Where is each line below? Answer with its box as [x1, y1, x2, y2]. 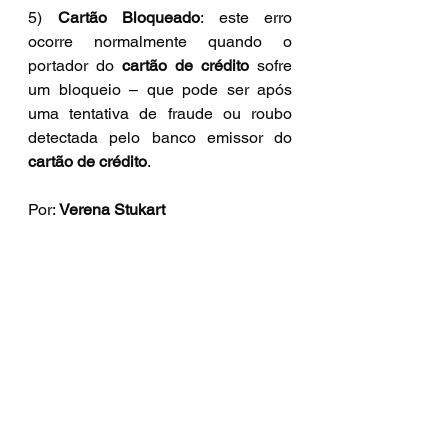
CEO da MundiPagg [28, 223, 170, 243]
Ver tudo [257, 384, 310, 401]
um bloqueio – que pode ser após [28, 79, 292, 99]
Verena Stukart [59, 199, 165, 219]
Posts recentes [10, 385, 128, 407]
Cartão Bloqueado [57, 7, 200, 27]
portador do [28, 55, 122, 75]
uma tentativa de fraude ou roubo [28, 103, 292, 123]
